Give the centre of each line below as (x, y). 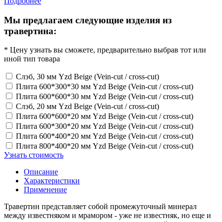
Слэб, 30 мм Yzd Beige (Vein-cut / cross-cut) (87, 77)
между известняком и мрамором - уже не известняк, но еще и (108, 216)
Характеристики (52, 181)
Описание (41, 172)
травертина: (30, 31)
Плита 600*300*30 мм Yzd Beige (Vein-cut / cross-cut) (105, 87)
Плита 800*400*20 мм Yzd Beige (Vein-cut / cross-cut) (105, 146)
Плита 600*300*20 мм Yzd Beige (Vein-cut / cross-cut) (105, 126)
